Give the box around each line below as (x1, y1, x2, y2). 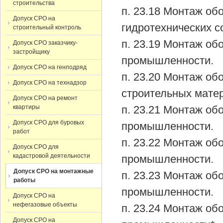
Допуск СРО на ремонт (13, 95, 78, 102)
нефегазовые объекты (13, 201, 77, 208)
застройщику (13, 48, 50, 55)
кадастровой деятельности (13, 152, 90, 159)
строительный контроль (13, 24, 81, 31)
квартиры (13, 104, 40, 111)
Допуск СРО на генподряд (13, 64, 87, 71)
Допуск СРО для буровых (13, 119, 84, 126)
